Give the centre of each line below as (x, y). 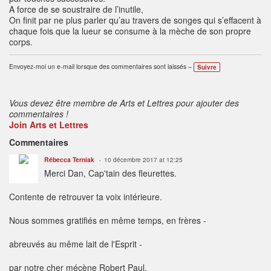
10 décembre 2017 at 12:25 (143, 160)
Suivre (207, 67)
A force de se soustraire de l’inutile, (76, 9)
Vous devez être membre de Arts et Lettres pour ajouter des (124, 103)
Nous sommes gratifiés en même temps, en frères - (108, 220)
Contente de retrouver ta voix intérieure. (86, 197)
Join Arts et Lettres (49, 125)
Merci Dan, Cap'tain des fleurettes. (110, 173)
